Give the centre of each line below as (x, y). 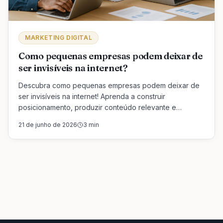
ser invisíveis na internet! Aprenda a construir (92, 96)
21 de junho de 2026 (48, 124)
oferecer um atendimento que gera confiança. (94, 118)
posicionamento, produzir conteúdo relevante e (97, 107)
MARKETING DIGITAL (59, 37)
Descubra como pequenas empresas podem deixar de (109, 85)
